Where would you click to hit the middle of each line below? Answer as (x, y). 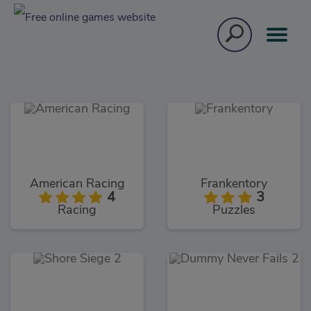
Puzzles (234, 211)
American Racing (77, 184)
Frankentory (234, 184)
